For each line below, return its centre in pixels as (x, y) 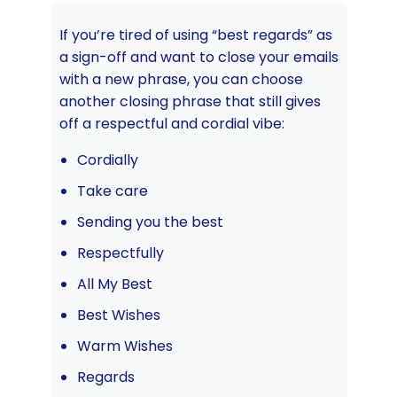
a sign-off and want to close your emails (198, 58)
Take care (112, 191)
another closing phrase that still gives (190, 102)
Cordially (107, 160)
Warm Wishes (125, 346)
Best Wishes (118, 315)
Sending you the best (150, 222)
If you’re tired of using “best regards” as (195, 35)
